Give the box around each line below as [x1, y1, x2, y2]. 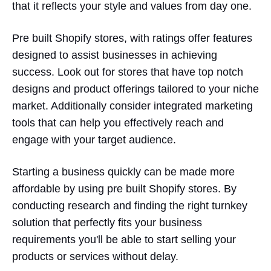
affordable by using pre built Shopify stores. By [12, 182, 237, 195]
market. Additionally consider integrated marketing [12, 99, 253, 112]
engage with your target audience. [12, 133, 176, 146]
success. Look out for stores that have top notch [12, 65, 243, 78]
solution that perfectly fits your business [12, 216, 202, 229]
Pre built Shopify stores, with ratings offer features [12, 31, 252, 44]
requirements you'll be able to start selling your [12, 233, 236, 246]
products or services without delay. [12, 250, 178, 263]
